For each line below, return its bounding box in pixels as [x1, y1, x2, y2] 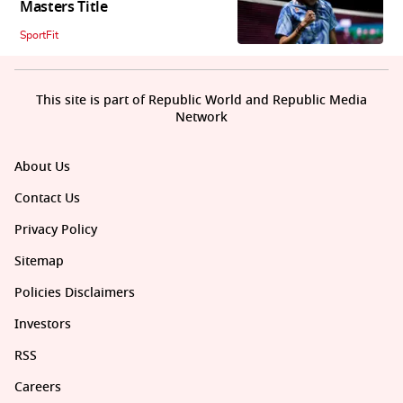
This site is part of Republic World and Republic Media [36, 91, 367, 111]
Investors [14, 315, 71, 335]
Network [175, 108, 228, 128]
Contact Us [14, 189, 80, 209]
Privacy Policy [14, 220, 97, 240]
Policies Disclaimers [14, 283, 135, 303]
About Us [14, 157, 70, 177]
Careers [14, 378, 61, 398]
